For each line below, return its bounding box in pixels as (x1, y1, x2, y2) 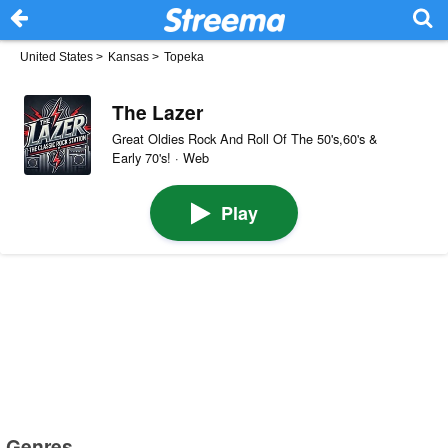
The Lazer (111, 97, 203, 126)
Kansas (108, 50, 149, 64)
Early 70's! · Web (111, 147, 209, 167)
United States (20, 50, 93, 64)
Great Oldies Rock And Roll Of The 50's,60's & (111, 128, 378, 148)
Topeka (164, 50, 204, 64)
